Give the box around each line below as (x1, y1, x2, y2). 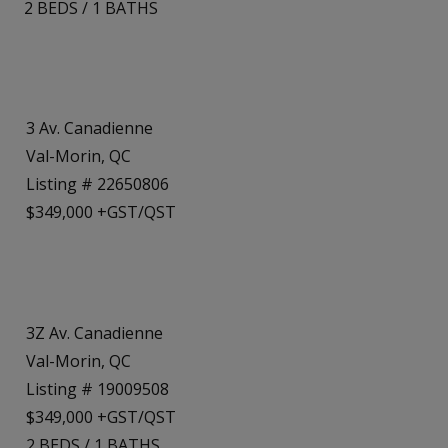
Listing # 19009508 (26, 377, 169, 400)
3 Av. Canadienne (26, 117, 153, 140)
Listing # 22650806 (26, 173, 169, 196)
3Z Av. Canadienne (26, 321, 163, 344)
